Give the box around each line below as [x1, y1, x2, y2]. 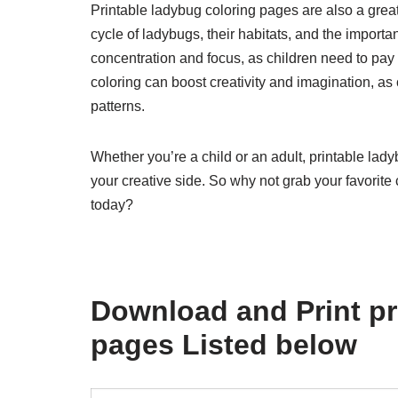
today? [91, 197, 133, 213]
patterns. [91, 99, 145, 115]
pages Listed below [91, 329, 357, 362]
